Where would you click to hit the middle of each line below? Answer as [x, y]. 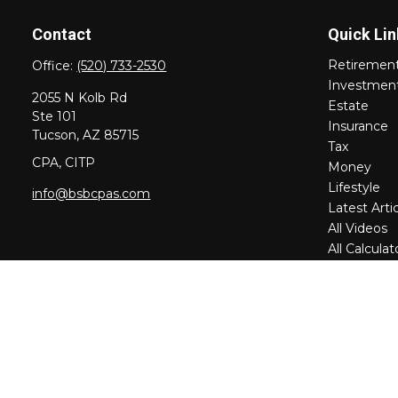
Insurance [358, 126]
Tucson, [56, 135]
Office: [55, 66]
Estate [349, 106]
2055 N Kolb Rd [80, 98]
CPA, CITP [64, 163]
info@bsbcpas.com [92, 194]
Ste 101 [55, 116]
